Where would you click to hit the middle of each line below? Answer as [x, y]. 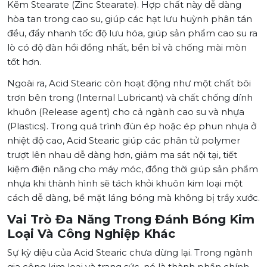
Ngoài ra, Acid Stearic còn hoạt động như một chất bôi [129, 83]
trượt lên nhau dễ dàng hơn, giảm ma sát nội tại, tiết [122, 155]
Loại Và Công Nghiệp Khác [91, 234]
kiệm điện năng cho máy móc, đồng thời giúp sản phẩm [133, 169]
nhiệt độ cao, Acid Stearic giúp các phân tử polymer [124, 141]
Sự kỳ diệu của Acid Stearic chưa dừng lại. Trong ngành [130, 253]
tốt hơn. [24, 62]
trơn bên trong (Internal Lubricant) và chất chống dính [130, 98]
